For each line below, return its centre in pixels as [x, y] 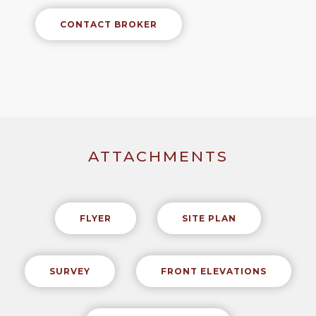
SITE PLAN [209, 219]
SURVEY [70, 272]
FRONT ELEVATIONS [214, 272]
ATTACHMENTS [158, 157]
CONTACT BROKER [109, 25]
